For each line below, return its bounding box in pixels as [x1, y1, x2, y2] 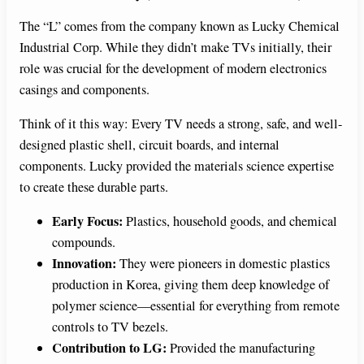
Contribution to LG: [52, 338, 167, 358]
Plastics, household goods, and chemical [123, 212, 337, 231]
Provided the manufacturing [167, 339, 315, 357]
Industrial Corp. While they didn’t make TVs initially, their [19, 37, 331, 56]
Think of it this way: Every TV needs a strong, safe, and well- [19, 114, 342, 132]
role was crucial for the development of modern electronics [19, 58, 327, 77]
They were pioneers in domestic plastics [116, 254, 330, 273]
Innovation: [52, 253, 116, 274]
